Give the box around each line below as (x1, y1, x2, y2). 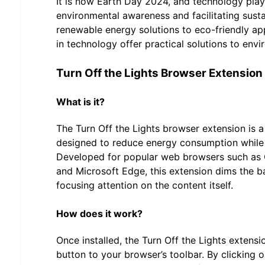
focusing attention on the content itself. (56, 179, 233, 191)
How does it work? (56, 207, 143, 219)
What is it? (56, 95, 105, 108)
